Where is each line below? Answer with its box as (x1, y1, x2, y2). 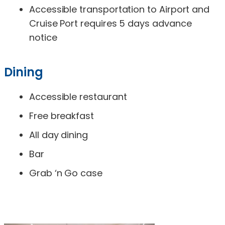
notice (29, 31, 57, 44)
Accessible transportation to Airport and (29, 3, 210, 16)
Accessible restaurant (29, 90, 127, 103)
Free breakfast (29, 109, 94, 122)
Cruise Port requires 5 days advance (29, 17, 192, 30)
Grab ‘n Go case (29, 166, 102, 179)
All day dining (29, 128, 88, 141)
